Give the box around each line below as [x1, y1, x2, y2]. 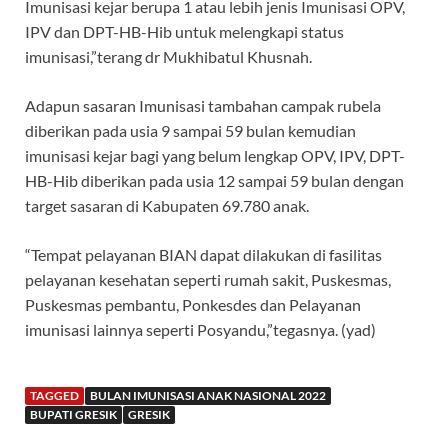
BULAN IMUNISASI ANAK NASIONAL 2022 [90, 388, 326, 404]
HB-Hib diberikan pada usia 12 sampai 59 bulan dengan [25, 171, 404, 191]
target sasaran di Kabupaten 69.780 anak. [25, 196, 309, 216]
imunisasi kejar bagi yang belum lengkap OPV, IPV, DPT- [25, 146, 405, 166]
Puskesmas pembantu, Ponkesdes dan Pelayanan [25, 295, 361, 315]
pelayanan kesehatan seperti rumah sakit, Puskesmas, [25, 270, 391, 290]
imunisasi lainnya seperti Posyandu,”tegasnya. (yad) [25, 320, 376, 340]
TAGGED [30, 388, 79, 404]
